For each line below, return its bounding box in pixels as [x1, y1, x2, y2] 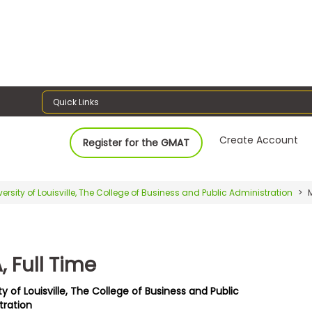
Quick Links [53, 95, 100, 108]
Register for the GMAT [83, 135, 190, 150]
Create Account [219, 132, 299, 147]
